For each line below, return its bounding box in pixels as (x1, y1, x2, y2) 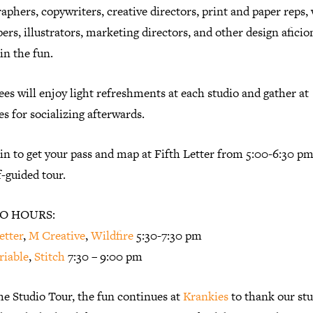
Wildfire (91, 227, 133, 245)
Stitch (34, 248, 65, 265)
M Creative (29, 227, 85, 245)
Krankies (183, 288, 228, 305)
